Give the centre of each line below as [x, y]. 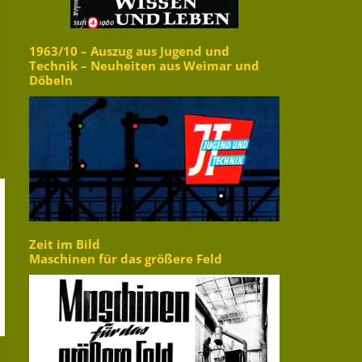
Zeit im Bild [65, 245]
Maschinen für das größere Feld [126, 259]
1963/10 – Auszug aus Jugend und [129, 52]
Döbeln [51, 81]
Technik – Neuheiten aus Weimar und [144, 66]
